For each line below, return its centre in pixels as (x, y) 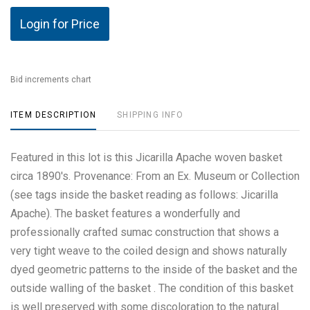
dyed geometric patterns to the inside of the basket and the (154, 270)
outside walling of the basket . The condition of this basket (152, 288)
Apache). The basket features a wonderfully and (125, 213)
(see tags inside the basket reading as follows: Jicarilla (144, 195)
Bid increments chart (51, 80)
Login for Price (60, 24)
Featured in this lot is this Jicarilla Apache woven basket (146, 157)
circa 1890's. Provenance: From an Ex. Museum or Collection (155, 176)
